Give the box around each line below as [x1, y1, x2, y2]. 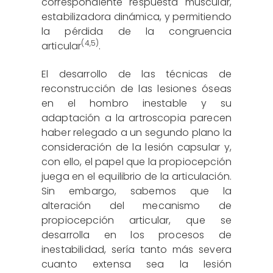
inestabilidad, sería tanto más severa [41, 242, 232, 257]
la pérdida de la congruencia [41, 24, 232, 38]
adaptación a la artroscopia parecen [41, 110, 232, 125]
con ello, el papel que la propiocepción [41, 154, 232, 169]
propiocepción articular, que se [41, 213, 232, 227]
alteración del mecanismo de [41, 198, 232, 213]
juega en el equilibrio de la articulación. [41, 169, 232, 183]
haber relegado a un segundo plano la [41, 125, 232, 140]
